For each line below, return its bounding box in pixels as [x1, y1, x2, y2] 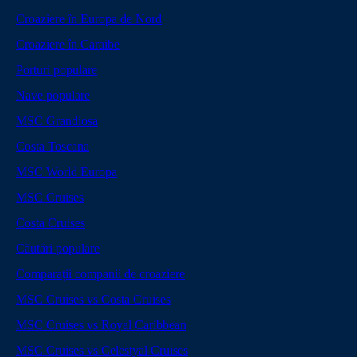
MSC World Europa [16, 165, 117, 178]
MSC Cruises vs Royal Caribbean [16, 318, 186, 331]
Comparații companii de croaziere [16, 267, 185, 280]
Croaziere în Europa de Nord [16, 12, 162, 25]
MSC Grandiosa [16, 114, 98, 127]
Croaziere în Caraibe [16, 37, 120, 51]
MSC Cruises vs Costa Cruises [16, 292, 171, 306]
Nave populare [16, 88, 90, 102]
